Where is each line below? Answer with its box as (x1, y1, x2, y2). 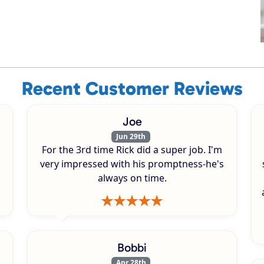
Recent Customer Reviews (21, 77, 243, 100)
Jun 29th (116, 131, 146, 141)
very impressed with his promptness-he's (40, 157, 224, 170)
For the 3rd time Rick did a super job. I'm (42, 143, 222, 156)
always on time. (97, 171, 167, 184)
